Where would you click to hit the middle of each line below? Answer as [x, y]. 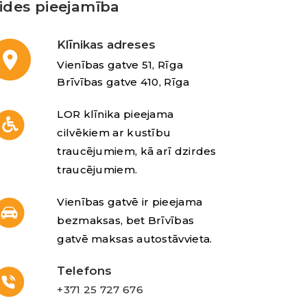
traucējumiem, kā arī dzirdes [137, 151]
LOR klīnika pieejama [115, 114]
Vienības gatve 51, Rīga [120, 64]
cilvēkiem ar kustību [114, 132]
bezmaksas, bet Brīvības [126, 220]
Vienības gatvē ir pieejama [130, 201]
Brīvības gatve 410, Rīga [123, 82]
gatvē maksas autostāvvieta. [136, 238]
